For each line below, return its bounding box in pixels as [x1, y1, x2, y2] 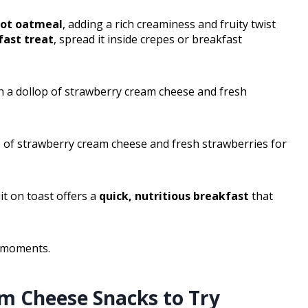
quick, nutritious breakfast [99, 188, 249, 204]
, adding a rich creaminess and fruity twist [63, 16, 276, 32]
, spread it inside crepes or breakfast [54, 32, 242, 47]
